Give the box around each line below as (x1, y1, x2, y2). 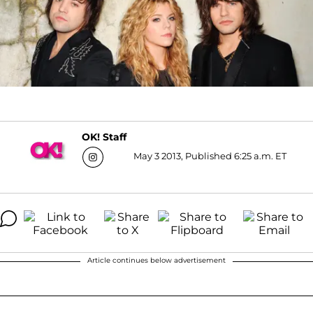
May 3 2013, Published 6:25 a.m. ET (133, 150, 286, 161)
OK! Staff (82, 131, 126, 144)
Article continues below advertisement (87, 255, 226, 265)
